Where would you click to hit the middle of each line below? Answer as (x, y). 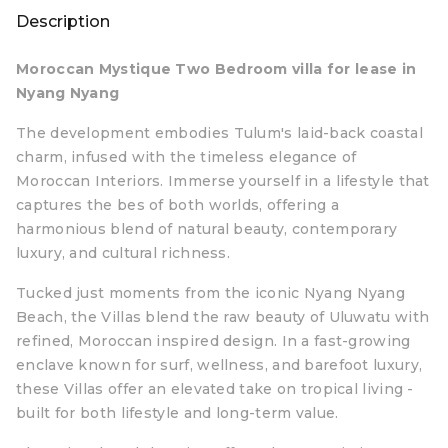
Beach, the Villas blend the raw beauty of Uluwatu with (223, 317)
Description (63, 21)
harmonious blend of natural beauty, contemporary (207, 229)
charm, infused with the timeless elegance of (186, 157)
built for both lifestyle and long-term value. (177, 413)
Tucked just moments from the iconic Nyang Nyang (211, 293)
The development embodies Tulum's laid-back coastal (219, 133)
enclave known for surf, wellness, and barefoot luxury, (219, 365)
